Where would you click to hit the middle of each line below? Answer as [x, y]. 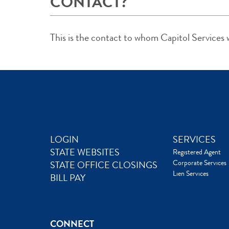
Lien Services [191, 174]
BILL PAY [68, 178]
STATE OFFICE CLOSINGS [104, 165]
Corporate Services [200, 163]
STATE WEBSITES [85, 153]
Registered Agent [197, 152]
